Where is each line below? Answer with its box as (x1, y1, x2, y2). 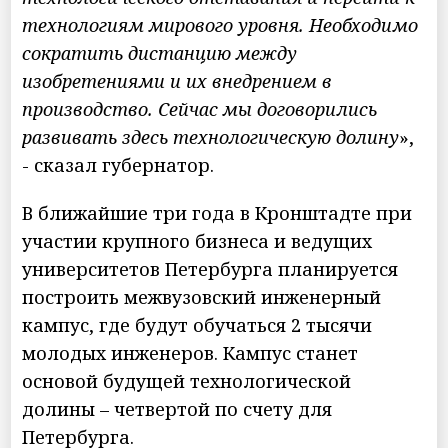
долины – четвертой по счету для (22, 396, 333, 421)
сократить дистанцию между (22, 40, 298, 65)
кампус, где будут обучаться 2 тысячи (22, 312, 373, 337)
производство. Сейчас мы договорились (22, 96, 378, 121)
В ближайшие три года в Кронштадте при (22, 200, 413, 225)
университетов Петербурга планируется (22, 256, 399, 281)
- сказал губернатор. (22, 152, 215, 177)
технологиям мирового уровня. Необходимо (22, 12, 419, 37)
